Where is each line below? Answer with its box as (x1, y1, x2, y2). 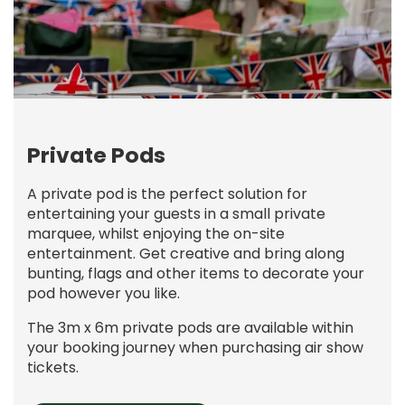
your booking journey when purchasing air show (27, 337, 363, 359)
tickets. (27, 357, 79, 379)
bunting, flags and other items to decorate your (27, 263, 364, 285)
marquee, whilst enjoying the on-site (27, 223, 285, 245)
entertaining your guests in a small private (27, 203, 325, 225)
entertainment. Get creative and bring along (27, 243, 344, 265)
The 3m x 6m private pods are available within (27, 317, 353, 339)
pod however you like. (27, 283, 180, 305)
